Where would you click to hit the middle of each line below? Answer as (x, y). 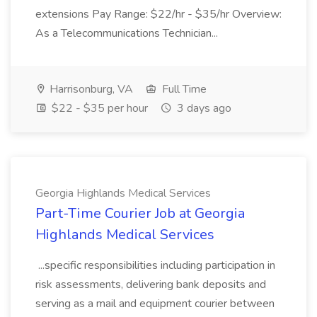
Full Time (183, 89)
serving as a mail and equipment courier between (155, 304)
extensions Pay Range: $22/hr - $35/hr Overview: (158, 14)
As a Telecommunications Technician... (128, 33)
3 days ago (203, 108)
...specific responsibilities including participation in (155, 265)
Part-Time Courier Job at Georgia (140, 213)
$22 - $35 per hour (98, 108)
